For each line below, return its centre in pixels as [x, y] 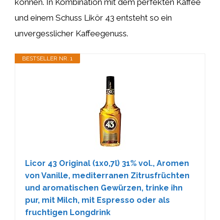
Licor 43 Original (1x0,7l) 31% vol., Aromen [107, 163]
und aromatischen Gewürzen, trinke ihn [104, 188]
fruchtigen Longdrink [68, 212]
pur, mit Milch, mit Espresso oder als [97, 200]
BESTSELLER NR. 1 [47, 58]
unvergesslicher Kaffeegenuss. [71, 33]
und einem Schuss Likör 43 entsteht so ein [93, 17]
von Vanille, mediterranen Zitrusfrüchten [107, 176]
